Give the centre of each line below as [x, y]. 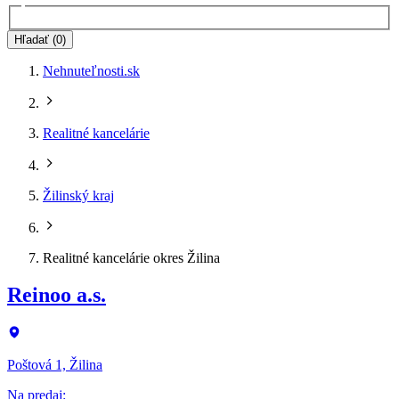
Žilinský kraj [78, 195]
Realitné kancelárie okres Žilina [131, 257]
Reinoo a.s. [57, 295]
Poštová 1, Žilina [55, 365]
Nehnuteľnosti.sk [91, 70]
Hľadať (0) [40, 39]
